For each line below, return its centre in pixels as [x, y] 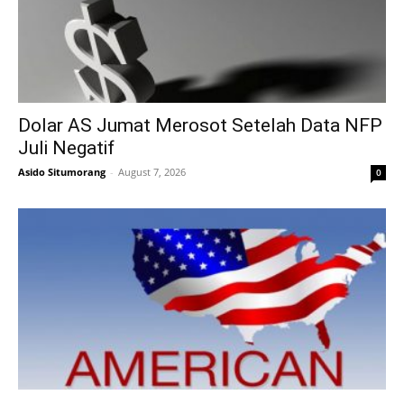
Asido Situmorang [62, 171]
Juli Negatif [66, 147]
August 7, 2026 [152, 171]
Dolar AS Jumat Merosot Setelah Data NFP [200, 125]
